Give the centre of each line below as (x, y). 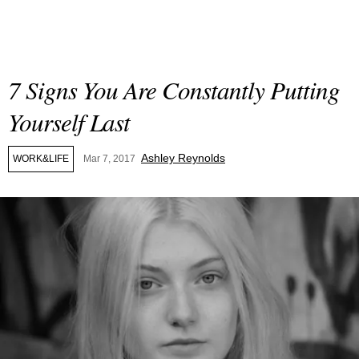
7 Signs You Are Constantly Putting (174, 89)
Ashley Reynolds (183, 158)
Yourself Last (69, 121)
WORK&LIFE (41, 159)
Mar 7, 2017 (109, 159)
